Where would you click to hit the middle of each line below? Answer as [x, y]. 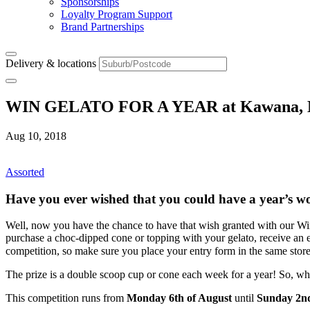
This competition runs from [66, 298]
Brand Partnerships [102, 27]
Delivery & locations [51, 63]
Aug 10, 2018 [36, 136]
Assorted [25, 172]
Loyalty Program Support [117, 14]
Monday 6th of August [181, 298]
